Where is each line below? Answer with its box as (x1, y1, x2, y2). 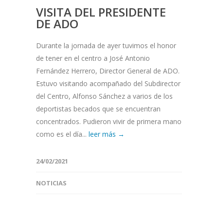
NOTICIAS (36, 179, 67, 188)
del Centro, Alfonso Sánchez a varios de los (36, 91, 173, 101)
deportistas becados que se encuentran (36, 104, 161, 114)
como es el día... (36, 129, 89, 139)
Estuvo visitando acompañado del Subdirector (36, 79, 181, 89)
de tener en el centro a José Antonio (36, 54, 150, 63)
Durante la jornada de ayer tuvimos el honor (36, 41, 176, 51)
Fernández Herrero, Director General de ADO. (36, 66, 180, 76)
